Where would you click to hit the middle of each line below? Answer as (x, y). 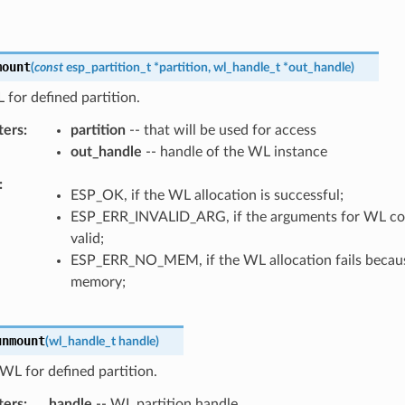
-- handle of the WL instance (234, 151)
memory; (98, 282)
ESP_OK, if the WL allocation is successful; (207, 195)
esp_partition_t (108, 67)
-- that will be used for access (221, 130)
